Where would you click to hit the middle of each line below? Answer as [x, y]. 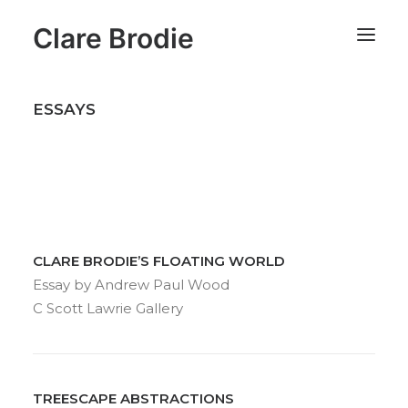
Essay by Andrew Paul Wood [131, 285]
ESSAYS [64, 109]
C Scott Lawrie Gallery [108, 308]
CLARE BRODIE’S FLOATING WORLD [159, 261]
